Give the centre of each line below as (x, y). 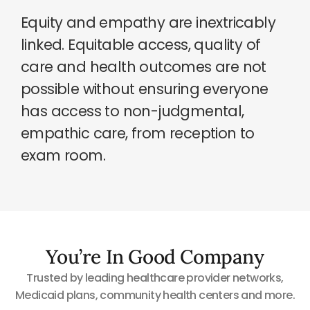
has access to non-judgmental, (133, 111)
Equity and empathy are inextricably (148, 22)
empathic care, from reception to (138, 133)
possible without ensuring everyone (145, 89)
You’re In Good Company (155, 257)
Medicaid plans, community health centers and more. (155, 295)
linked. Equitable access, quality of (141, 44)
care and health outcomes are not (144, 66)
